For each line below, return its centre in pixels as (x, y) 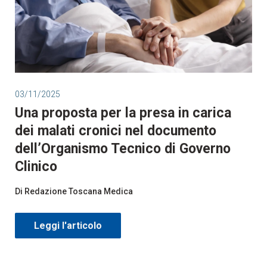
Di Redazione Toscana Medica (74, 191)
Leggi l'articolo (68, 225)
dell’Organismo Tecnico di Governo (123, 148)
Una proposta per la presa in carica (123, 113)
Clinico (36, 166)
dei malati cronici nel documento (116, 131)
